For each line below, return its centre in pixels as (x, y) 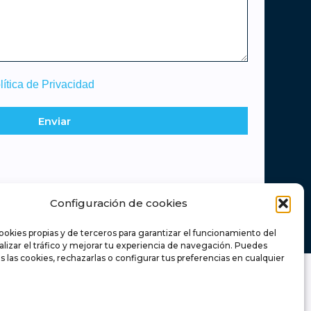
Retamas (225, 293)
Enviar (54, 121)
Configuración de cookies (118, 203)
